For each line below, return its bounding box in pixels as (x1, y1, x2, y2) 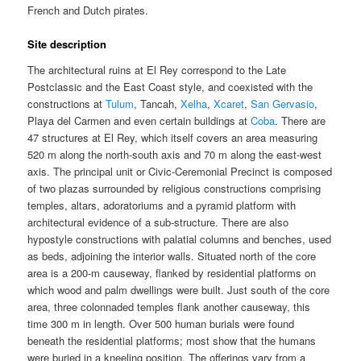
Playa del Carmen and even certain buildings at (27, 113, 251, 128)
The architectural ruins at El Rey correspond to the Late (27, 62, 287, 77)
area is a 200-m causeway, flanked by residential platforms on (27, 265, 317, 280)
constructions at (27, 96, 106, 111)
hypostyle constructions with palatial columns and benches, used (27, 231, 332, 247)
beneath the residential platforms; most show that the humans (27, 333, 317, 348)
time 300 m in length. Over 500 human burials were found (27, 316, 295, 331)
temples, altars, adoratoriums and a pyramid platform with (27, 197, 297, 213)
